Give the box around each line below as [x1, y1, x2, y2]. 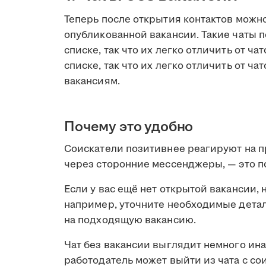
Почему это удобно [64, 116, 194, 137]
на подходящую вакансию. [64, 213, 196, 227]
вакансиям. [64, 74, 120, 88]
